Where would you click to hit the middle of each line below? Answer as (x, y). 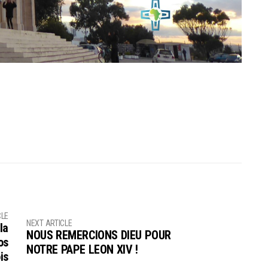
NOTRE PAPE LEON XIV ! (82, 250)
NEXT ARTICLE (49, 223)
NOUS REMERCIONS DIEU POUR (98, 235)
